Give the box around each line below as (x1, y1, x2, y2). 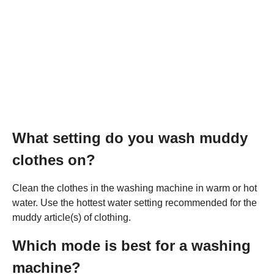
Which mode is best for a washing (12, 237, 251, 254)
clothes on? (12, 151, 95, 168)
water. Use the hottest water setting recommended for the (12, 197, 257, 208)
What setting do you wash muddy (12, 129, 248, 146)
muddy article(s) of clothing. (12, 212, 131, 223)
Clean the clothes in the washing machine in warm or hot (12, 182, 257, 193)
